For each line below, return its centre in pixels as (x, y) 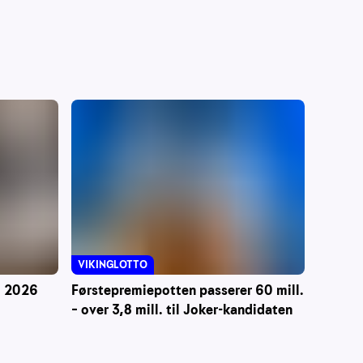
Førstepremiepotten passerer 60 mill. (188, 290)
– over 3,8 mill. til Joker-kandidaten (182, 310)
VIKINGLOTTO (113, 264)
